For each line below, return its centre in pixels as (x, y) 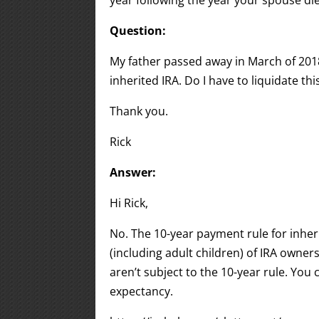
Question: (138, 31)
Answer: (133, 172)
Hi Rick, (129, 203)
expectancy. (142, 291)
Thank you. (139, 111)
